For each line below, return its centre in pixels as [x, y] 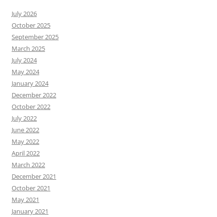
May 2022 [25, 141]
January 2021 [30, 211]
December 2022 [34, 95]
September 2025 [35, 37]
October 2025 [31, 25]
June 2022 [25, 130]
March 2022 [28, 165]
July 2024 [24, 60]
